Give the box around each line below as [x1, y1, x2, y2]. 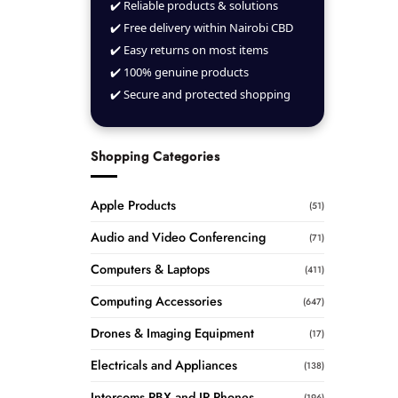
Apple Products [91, 196, 176, 215]
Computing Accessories [91, 292, 222, 311]
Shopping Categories [91, 147, 220, 165]
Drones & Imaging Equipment [91, 324, 254, 343]
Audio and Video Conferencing [91, 228, 266, 247]
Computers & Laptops [91, 260, 210, 279]
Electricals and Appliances [91, 356, 237, 375]
